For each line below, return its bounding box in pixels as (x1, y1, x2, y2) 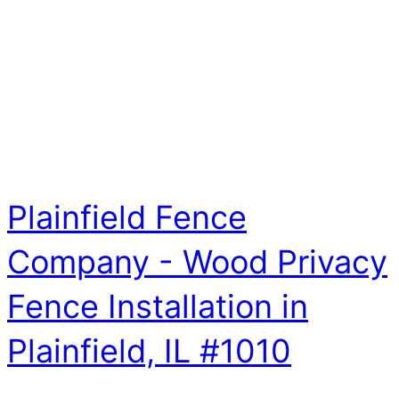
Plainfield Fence (7, 198, 247, 238)
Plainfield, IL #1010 (7, 331, 291, 371)
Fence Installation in (7, 287, 308, 327)
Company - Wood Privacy (7, 242, 387, 282)
